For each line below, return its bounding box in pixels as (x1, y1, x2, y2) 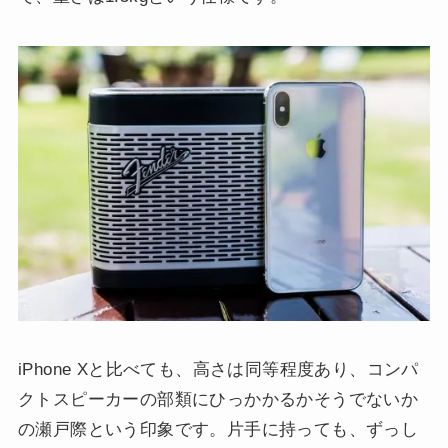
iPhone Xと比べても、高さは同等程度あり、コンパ (17, 359, 419, 379)
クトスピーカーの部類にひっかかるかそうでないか (17, 389, 419, 409)
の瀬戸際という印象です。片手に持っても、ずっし (17, 419, 419, 439)
